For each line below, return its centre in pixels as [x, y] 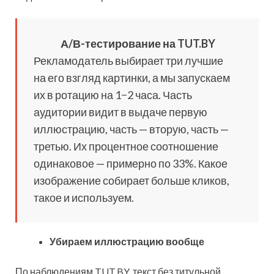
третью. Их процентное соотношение [126, 146]
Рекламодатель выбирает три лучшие [128, 61]
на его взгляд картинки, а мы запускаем [132, 78]
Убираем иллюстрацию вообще [127, 242]
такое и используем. [84, 198]
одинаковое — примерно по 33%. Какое [131, 164]
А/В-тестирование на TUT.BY [138, 44]
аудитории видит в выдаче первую [120, 112]
